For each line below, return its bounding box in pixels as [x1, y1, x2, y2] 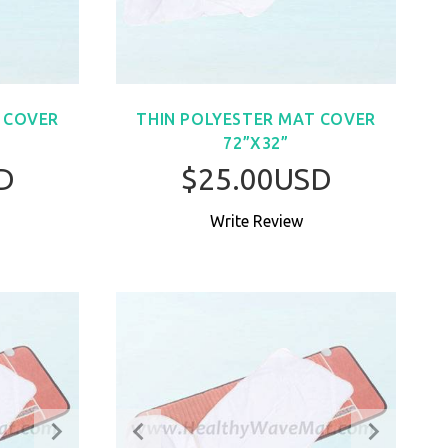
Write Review [205, 211, 307, 230]
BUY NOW [223, 232, 322, 252]
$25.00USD [180, 161, 332, 196]
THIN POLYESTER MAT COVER [136, 110, 376, 129]
